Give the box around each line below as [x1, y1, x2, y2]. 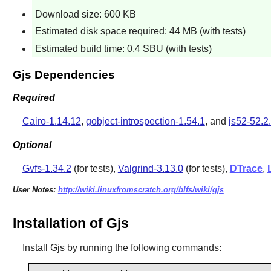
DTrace [229, 163, 263, 174]
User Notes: [12, 184, 58, 194]
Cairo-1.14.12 [22, 116, 81, 127]
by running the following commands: [64, 243, 221, 253]
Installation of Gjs [12, 215, 129, 232]
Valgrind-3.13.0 [117, 163, 183, 174]
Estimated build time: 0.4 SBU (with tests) [34, 43, 212, 54]
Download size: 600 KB [34, 8, 136, 19]
